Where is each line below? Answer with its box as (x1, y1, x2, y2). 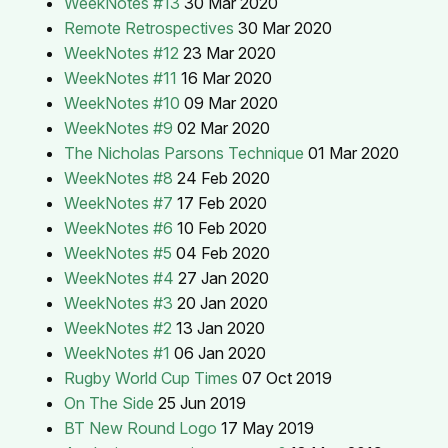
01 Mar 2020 (308, 142, 399, 163)
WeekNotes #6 (64, 217, 173, 238)
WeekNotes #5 (64, 242, 172, 263)
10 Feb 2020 (177, 217, 267, 238)
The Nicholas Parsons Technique (64, 142, 304, 163)
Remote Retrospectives (64, 17, 234, 38)
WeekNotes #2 (64, 317, 172, 338)
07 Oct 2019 (242, 367, 332, 388)
